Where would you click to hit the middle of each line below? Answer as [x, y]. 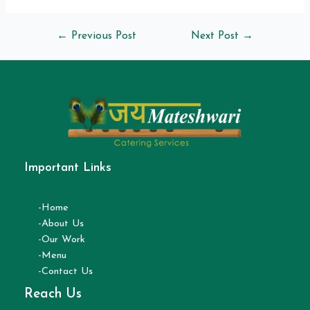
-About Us [61, 224]
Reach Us [53, 294]
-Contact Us [65, 271]
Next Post [217, 36]
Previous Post [102, 36]
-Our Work [62, 239]
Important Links [68, 167]
